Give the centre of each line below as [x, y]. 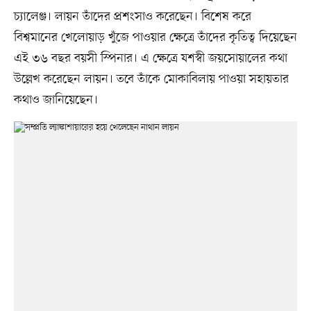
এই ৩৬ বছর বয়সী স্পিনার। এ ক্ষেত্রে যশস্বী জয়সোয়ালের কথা [150, 59]
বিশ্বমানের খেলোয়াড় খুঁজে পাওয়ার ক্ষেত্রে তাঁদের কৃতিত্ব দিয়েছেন [155, 38]
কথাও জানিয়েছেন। [56, 100]
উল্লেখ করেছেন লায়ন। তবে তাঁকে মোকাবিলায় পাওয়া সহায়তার [151, 79]
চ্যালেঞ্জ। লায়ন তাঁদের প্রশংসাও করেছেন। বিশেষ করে [132, 17]
